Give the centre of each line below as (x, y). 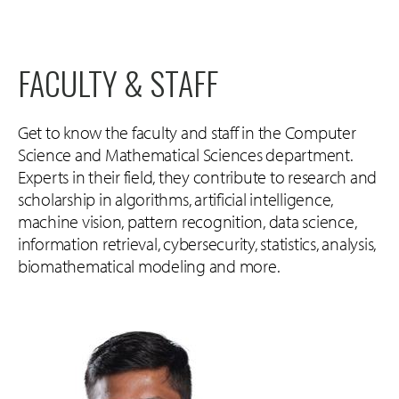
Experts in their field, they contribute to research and (198, 177)
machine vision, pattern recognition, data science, (187, 222)
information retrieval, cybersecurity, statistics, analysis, (197, 244)
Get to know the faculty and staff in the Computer (187, 133)
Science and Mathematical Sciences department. (185, 155)
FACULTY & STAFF (118, 83)
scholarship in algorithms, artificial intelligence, (176, 199)
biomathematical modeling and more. (149, 266)
